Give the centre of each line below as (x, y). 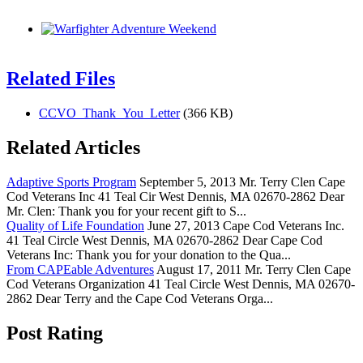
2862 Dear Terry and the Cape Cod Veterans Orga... (140, 298)
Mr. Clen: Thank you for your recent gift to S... (126, 211)
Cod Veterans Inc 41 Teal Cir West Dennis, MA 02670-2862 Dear (175, 196)
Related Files (61, 79)
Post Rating (55, 333)
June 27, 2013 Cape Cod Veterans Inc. (244, 225)
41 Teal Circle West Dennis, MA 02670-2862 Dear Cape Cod (164, 240)
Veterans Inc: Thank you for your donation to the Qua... (149, 254)
